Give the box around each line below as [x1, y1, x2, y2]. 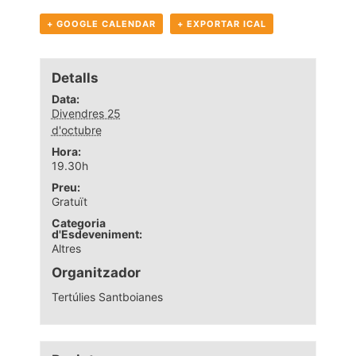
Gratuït [51, 194, 87, 208]
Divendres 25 [51, 106, 121, 120]
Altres [51, 241, 81, 255]
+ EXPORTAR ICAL [177, 17, 266, 29]
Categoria [51, 215, 106, 230]
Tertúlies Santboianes [51, 289, 163, 304]
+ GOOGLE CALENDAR [47, 17, 156, 29]
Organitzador [51, 264, 141, 281]
